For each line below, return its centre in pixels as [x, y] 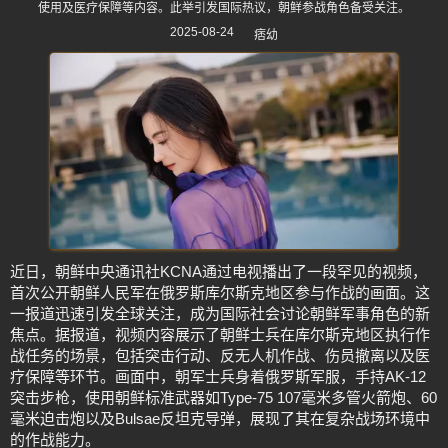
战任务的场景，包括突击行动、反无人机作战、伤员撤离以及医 [220, 355]
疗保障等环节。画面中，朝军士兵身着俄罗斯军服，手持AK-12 [218, 376]
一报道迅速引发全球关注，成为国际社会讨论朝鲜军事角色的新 [220, 313]
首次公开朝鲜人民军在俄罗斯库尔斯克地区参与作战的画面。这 [220, 292]
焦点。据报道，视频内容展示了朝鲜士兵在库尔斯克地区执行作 [220, 334]
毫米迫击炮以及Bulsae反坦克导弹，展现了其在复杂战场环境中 [220, 418]
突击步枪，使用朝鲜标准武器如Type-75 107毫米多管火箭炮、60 [223, 397]
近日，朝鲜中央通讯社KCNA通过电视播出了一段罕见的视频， [218, 271]
